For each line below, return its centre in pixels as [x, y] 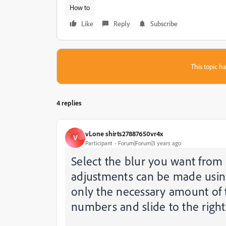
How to [80, 7]
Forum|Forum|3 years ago [150, 143]
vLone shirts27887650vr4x [124, 133]
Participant [99, 143]
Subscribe [164, 23]
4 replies [69, 103]
